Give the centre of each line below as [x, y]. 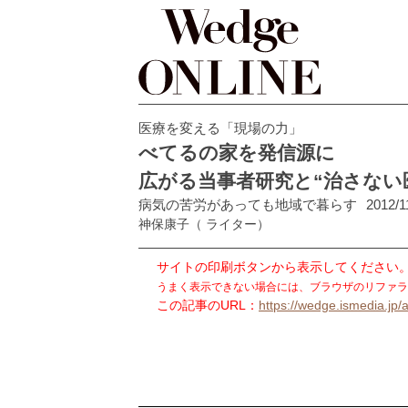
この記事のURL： [208, 305]
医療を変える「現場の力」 [220, 127]
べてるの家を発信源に [237, 152]
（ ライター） [229, 224]
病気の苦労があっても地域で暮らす [248, 204]
